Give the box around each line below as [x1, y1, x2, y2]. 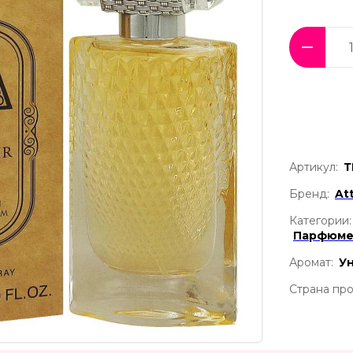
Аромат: [289, 255, 333, 270]
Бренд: [289, 187, 329, 202]
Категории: [289, 214, 351, 229]
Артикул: [289, 160, 338, 175]
